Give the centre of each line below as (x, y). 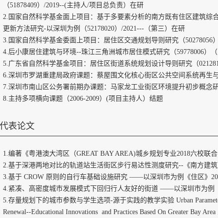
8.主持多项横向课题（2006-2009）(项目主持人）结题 (83, 99)
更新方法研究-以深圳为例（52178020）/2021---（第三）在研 (94, 28)
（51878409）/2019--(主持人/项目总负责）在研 (73, 5)
